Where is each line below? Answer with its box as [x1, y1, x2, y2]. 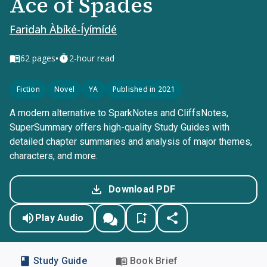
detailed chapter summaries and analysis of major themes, [10, 136, 252, 147]
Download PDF [108, 184, 175, 195]
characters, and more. [10, 150, 98, 162]
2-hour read [69, 52, 114, 64]
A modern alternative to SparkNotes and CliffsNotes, [10, 107, 228, 119]
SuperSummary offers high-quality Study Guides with [10, 122, 229, 133]
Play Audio [35, 212, 84, 223]
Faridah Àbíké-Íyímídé [10, 22, 117, 36]
